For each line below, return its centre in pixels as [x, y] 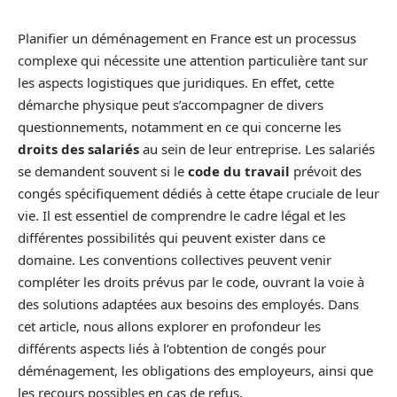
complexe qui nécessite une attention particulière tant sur [193, 60]
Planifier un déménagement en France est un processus [187, 38]
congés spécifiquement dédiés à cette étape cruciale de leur [198, 193]
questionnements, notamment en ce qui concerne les [179, 127]
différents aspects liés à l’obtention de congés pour [172, 348]
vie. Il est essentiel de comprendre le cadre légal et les [182, 215]
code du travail [239, 171]
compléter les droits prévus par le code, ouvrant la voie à [191, 282]
